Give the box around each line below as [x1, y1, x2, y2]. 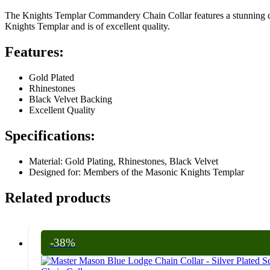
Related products [5, 189, 110, 206]
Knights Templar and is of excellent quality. [5, 21, 170, 32]
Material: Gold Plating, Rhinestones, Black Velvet [29, 155, 218, 166]
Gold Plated [29, 72, 74, 83]
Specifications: [5, 128, 95, 144]
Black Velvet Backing [29, 94, 112, 105]
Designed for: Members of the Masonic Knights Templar [29, 166, 244, 177]
